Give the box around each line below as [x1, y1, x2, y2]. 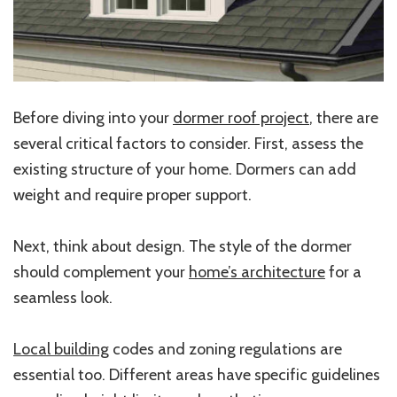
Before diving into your [13, 107, 173, 128]
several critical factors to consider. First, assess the [13, 133, 363, 153]
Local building [13, 339, 109, 359]
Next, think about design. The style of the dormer [13, 236, 352, 256]
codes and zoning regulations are [109, 339, 342, 359]
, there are [309, 107, 378, 128]
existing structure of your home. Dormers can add [13, 159, 356, 179]
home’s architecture [189, 261, 325, 282]
